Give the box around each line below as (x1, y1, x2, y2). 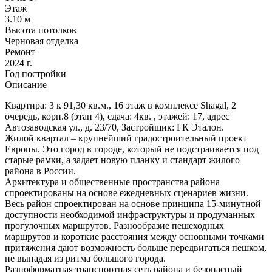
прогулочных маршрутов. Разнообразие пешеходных (5, 220, 224, 231)
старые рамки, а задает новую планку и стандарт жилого (5, 154, 240, 165)
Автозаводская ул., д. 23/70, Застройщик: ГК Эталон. (5, 121, 224, 132)
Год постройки (5, 68, 66, 79)
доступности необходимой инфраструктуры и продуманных (5, 209, 255, 220)
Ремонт (5, 46, 35, 57)
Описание (5, 79, 47, 90)
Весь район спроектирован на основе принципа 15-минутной (5, 198, 261, 209)
